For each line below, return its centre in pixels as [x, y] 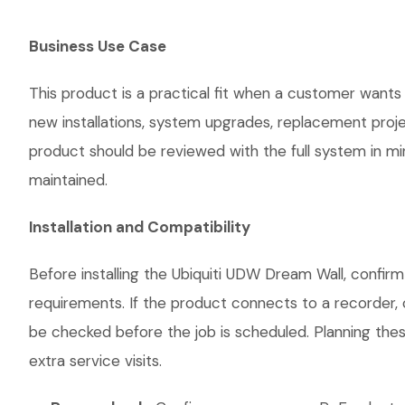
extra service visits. [95, 361]
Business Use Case [98, 46]
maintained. [68, 180]
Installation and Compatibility [140, 227]
